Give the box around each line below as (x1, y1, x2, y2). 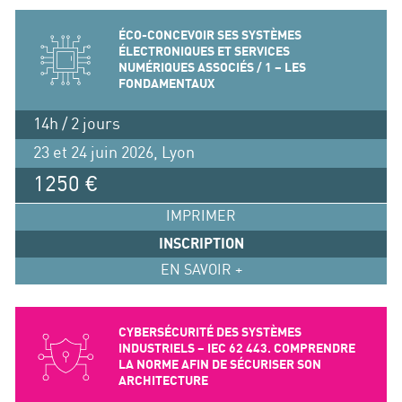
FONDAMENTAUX (118, 77, 214, 91)
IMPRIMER (166, 208, 236, 224)
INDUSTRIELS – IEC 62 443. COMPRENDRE (118, 341, 355, 355)
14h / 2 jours (32, 115, 120, 133)
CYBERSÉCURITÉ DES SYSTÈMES (118, 325, 301, 339)
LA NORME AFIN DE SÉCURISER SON (118, 357, 321, 371)
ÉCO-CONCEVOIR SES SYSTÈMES (118, 29, 301, 42)
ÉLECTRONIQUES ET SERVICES (118, 45, 290, 58)
